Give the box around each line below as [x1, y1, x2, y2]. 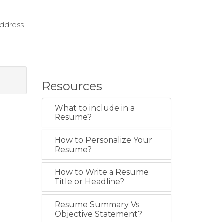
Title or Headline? [54, 177, 124, 186]
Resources [41, 79, 102, 93]
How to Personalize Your [54, 135, 152, 145]
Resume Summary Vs [54, 200, 139, 209]
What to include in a [54, 103, 135, 112]
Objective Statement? [54, 209, 142, 219]
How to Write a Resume [54, 167, 149, 177]
